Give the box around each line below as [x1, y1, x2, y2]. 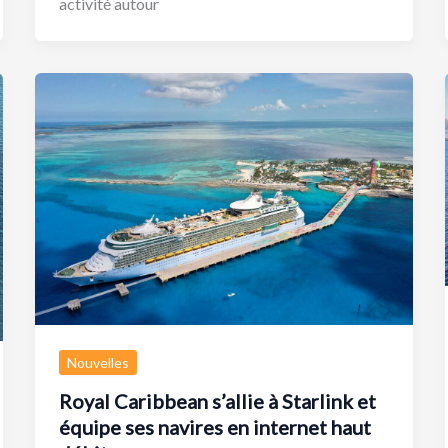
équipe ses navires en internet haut [58, 415, 371, 440]
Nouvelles [66, 354, 129, 372]
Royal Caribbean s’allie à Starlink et [58, 389, 376, 414]
